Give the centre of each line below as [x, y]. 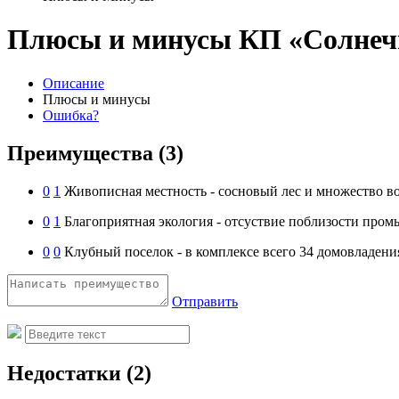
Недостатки [67, 373]
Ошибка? [71, 115]
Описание [73, 83]
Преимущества [83, 153]
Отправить [205, 301]
